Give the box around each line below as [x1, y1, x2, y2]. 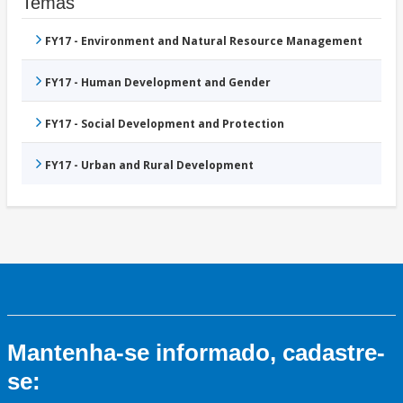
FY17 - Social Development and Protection [45, 116, 284, 132]
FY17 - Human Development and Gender [45, 75, 271, 91]
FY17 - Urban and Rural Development [45, 157, 254, 174]
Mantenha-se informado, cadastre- [7, 339, 385, 367]
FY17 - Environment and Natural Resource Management [45, 33, 363, 49]
